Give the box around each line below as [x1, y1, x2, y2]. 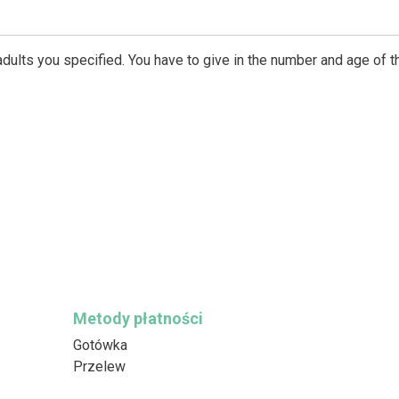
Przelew [72, 357, 126, 375]
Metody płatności [72, 308, 203, 328]
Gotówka [72, 336, 127, 354]
